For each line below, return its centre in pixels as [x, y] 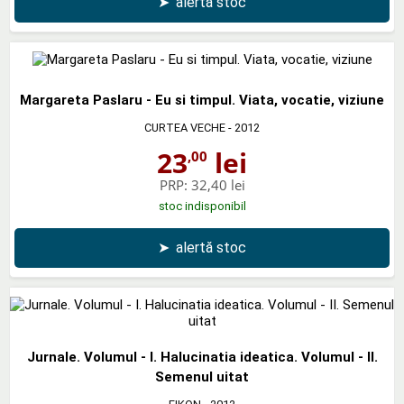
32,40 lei [218, 184]
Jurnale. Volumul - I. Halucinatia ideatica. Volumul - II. [202, 357]
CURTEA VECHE [185, 127]
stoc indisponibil [202, 206]
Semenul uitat [202, 376]
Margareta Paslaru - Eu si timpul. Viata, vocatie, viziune [202, 100]
